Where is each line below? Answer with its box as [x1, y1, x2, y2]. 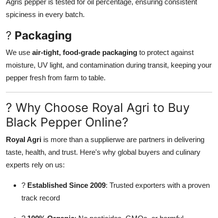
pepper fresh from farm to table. [6, 73, 106, 82]
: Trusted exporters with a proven [106, 181, 210, 189]
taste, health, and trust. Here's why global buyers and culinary [6, 147, 200, 156]
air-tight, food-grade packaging [32, 48, 137, 56]
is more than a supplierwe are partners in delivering [41, 135, 204, 144]
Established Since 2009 [27, 181, 106, 189]
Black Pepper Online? [6, 114, 128, 129]
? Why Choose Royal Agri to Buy [6, 100, 190, 115]
